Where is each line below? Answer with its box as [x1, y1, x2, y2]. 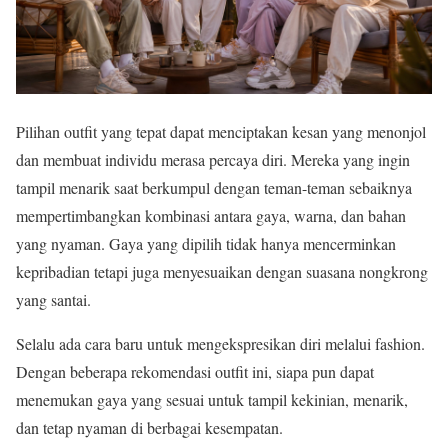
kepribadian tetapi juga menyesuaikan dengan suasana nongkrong [16, 261, 428, 282]
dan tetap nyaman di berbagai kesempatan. [16, 417, 283, 438]
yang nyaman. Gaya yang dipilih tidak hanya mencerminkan [16, 233, 396, 254]
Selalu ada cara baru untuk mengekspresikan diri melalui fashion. [16, 333, 425, 354]
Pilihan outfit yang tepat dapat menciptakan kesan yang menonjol [16, 121, 426, 142]
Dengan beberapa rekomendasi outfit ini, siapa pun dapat [16, 361, 374, 382]
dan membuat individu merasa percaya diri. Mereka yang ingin [16, 149, 410, 170]
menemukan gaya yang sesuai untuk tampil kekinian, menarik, [16, 389, 408, 410]
